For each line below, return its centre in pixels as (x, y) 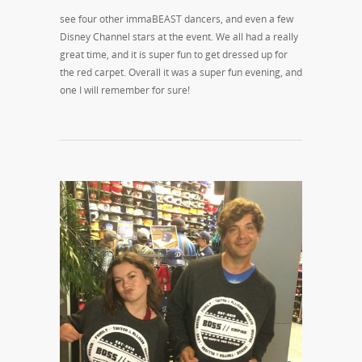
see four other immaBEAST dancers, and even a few (177, 19)
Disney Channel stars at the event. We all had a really (179, 36)
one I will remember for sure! (125, 90)
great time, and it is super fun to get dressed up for (174, 54)
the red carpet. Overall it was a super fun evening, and (181, 72)
